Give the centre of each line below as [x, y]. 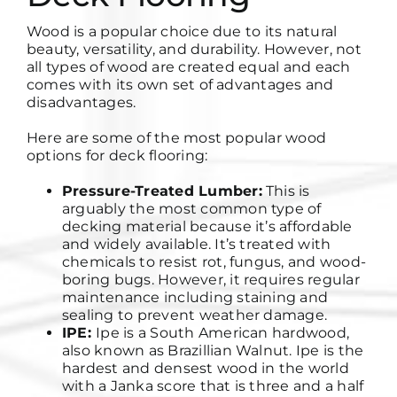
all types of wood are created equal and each [188, 67]
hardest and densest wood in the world [205, 369]
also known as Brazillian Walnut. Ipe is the [213, 351]
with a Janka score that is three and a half [213, 386]
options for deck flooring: [117, 156]
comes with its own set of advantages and [180, 85]
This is [286, 191]
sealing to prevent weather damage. [195, 315]
